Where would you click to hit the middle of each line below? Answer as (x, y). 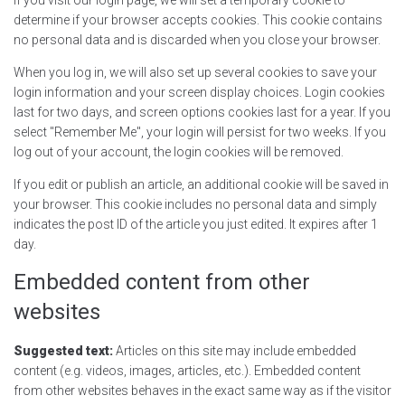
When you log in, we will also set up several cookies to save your (195, 72)
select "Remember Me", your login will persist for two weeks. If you (200, 132)
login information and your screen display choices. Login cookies (199, 92)
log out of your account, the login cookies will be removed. (179, 151)
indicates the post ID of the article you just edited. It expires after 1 (196, 224)
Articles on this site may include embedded (236, 350)
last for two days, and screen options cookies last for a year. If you (202, 112)
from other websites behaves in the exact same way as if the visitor (202, 390)
